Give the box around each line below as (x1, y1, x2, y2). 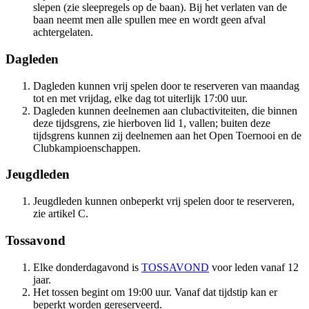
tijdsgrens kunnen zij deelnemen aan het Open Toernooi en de (33, 129, 301, 141)
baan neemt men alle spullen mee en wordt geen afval (33, 14, 266, 26)
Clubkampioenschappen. (33, 141, 141, 154)
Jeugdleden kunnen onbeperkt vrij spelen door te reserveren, (33, 195, 295, 208)
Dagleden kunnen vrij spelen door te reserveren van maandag (33, 79, 299, 92)
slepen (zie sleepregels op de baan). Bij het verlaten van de (33, 1, 287, 14)
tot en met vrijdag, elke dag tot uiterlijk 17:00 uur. (33, 92, 248, 104)
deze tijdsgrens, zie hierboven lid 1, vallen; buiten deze (33, 117, 270, 129)
